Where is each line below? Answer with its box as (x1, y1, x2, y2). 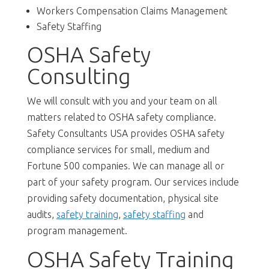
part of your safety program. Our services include (26, 176, 239, 187)
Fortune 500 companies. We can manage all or (26, 160, 225, 171)
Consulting (26, 63, 131, 88)
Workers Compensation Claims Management (36, 5, 228, 16)
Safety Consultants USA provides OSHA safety (26, 127, 225, 139)
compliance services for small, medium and (26, 144, 210, 155)
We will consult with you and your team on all (26, 95, 217, 106)
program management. (26, 225, 127, 236)
